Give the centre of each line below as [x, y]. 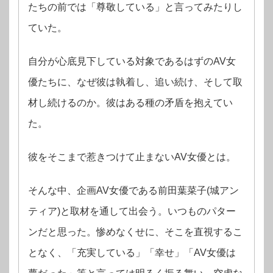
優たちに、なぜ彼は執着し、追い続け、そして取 [135, 82]
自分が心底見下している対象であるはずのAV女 [132, 61]
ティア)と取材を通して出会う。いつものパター [132, 211]
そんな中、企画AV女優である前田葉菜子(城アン [133, 190]
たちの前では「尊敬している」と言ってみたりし [135, 7]
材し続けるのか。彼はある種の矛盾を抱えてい [130, 102]
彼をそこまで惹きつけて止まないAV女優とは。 [132, 157]
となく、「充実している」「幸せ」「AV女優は [132, 252]
